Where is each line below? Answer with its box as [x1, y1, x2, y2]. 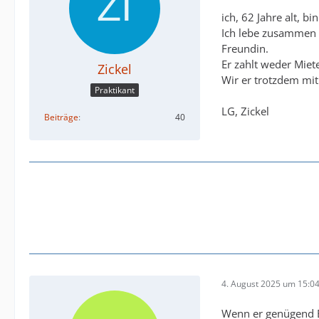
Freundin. [221, 41, 268, 56]
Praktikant [95, 84, 135, 97]
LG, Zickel [221, 104, 269, 118]
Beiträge [44, 111, 78, 124]
